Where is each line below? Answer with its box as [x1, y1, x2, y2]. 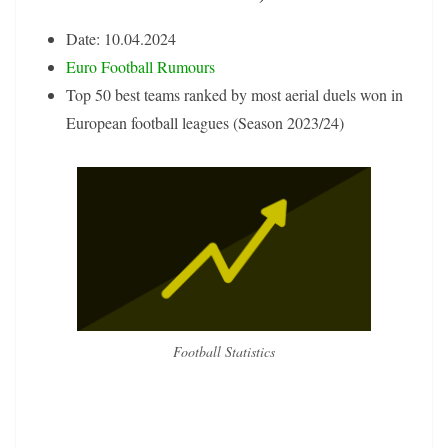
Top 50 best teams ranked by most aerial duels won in [66, 84, 403, 106]
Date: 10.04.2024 [66, 28, 176, 50]
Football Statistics [173, 341, 275, 361]
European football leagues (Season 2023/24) [66, 112, 344, 134]
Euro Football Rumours [66, 56, 215, 78]
